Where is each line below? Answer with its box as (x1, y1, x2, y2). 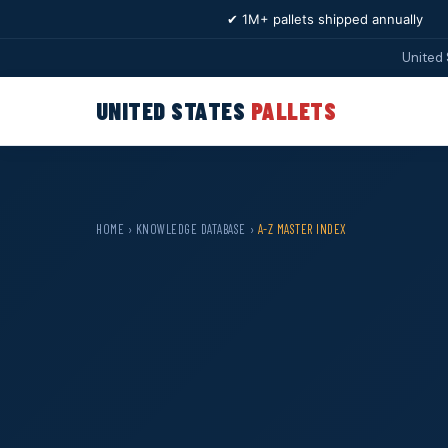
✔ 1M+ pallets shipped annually (227, 11, 423, 27)
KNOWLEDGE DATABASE (135, 221, 247, 237)
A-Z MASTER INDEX (257, 221, 347, 237)
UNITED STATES (96, 96, 251, 125)
